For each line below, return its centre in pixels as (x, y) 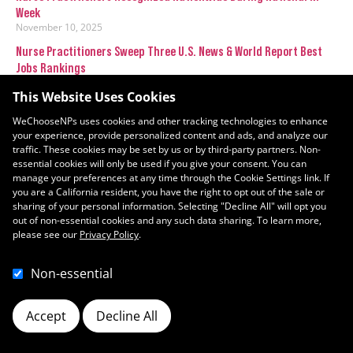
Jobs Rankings (51, 68)
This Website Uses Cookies (94, 97)
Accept (46, 316)
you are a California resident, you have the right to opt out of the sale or (169, 192)
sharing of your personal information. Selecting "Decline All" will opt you (169, 206)
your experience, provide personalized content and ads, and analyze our (170, 135)
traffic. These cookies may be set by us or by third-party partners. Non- (167, 149)
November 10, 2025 (59, 28)
